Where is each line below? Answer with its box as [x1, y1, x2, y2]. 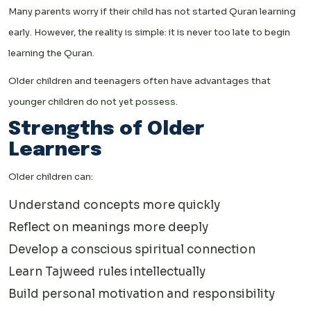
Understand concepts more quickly [8, 198, 220, 213]
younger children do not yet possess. [8, 96, 178, 108]
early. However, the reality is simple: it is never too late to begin [8, 26, 290, 39]
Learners [8, 140, 102, 161]
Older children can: [8, 171, 93, 183]
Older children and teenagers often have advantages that [8, 75, 271, 87]
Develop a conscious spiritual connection [8, 242, 255, 258]
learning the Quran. [8, 47, 94, 60]
